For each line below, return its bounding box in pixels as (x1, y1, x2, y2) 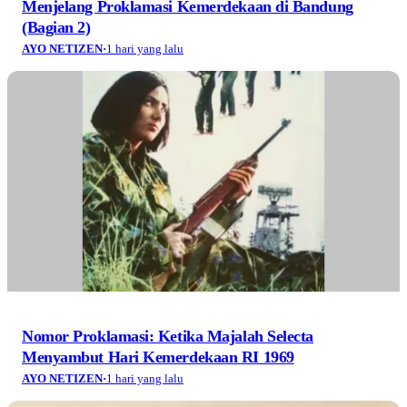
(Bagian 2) (22, 18, 91, 37)
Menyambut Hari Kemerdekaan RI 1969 (22, 348, 294, 367)
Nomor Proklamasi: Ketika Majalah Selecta (22, 327, 313, 346)
